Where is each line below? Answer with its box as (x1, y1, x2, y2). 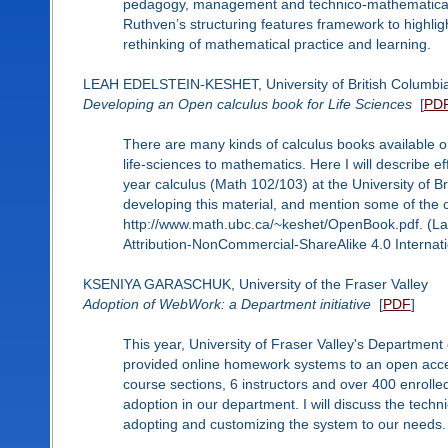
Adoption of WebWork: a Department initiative (82, 295, 371, 312)
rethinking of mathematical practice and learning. (122, 35, 431, 52)
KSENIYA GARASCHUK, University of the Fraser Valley (82, 275, 428, 292)
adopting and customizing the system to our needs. (122, 415, 446, 432)
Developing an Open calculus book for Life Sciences (82, 95, 412, 112)
